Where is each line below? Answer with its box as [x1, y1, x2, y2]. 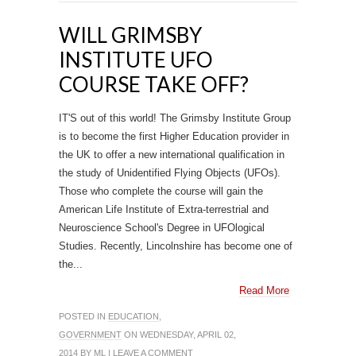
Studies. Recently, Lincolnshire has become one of [59, 240, 292, 252]
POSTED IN [59, 311, 108, 321]
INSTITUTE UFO [59, 47, 213, 72]
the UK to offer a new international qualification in [59, 149, 284, 161]
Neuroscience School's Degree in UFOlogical [59, 222, 265, 234]
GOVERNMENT [59, 330, 122, 339]
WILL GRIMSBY [59, 22, 202, 48]
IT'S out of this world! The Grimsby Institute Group [59, 112, 291, 124]
